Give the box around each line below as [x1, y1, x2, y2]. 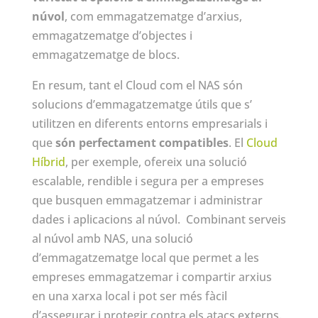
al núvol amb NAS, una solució [31, 230, 193, 246]
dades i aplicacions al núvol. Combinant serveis [31, 211, 286, 227]
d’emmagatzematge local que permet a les [31, 249, 259, 265]
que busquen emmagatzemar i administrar [31, 192, 263, 208]
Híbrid [31, 153, 65, 170]
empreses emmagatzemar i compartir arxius [31, 268, 272, 285]
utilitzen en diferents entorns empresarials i [31, 115, 268, 131]
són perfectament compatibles [55, 134, 229, 150]
